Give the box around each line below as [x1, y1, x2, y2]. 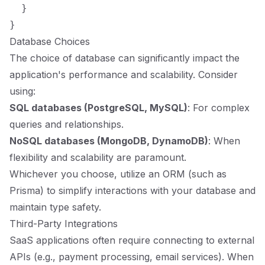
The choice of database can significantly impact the [9, 52, 240, 64]
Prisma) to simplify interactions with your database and [9, 185, 256, 196]
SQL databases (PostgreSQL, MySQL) [9, 102, 188, 114]
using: [9, 85, 35, 97]
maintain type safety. [9, 201, 101, 213]
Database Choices [9, 35, 90, 47]
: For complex [188, 102, 250, 114]
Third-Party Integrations [9, 218, 118, 230]
